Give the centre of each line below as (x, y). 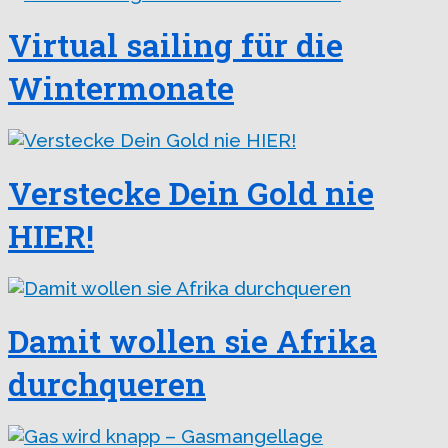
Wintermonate (121, 88)
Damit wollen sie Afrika (192, 341)
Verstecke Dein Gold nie (191, 193)
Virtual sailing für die (175, 45)
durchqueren (107, 384)
